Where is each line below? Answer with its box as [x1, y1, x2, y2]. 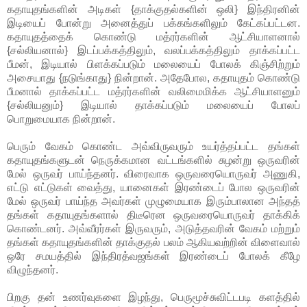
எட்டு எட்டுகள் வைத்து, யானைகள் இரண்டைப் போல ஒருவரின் [7, 182, 300, 194]
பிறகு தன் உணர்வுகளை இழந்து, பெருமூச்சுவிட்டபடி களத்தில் [7, 291, 300, 304]
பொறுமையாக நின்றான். [7, 113, 115, 125]
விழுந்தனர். [7, 264, 58, 276]
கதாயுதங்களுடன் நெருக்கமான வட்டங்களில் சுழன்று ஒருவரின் [7, 154, 300, 167]
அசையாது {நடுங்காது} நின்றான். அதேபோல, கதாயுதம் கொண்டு [7, 72, 300, 84]
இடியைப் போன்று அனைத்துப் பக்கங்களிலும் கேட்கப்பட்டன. [7, 17, 300, 29]
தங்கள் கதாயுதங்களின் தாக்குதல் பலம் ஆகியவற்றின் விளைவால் [7, 236, 300, 249]
